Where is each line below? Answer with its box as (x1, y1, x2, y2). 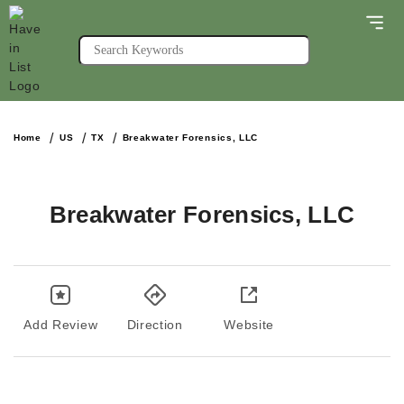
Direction (126, 317, 183, 332)
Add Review (23, 317, 98, 332)
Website (224, 317, 275, 332)
